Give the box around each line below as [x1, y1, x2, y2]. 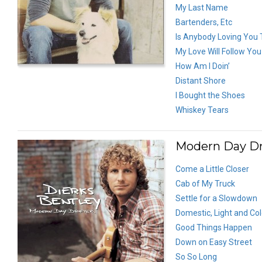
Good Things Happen [175, 222, 252, 232]
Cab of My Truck [175, 178, 235, 188]
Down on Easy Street [175, 237, 252, 247]
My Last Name [175, 2, 228, 12]
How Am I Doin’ [175, 61, 230, 71]
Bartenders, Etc [175, 17, 232, 27]
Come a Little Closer [175, 164, 249, 174]
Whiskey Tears [175, 105, 229, 115]
